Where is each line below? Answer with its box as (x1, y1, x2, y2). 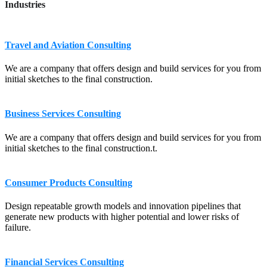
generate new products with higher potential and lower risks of (5, 211, 239, 222)
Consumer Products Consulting (5, 177, 132, 188)
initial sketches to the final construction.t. (5, 142, 157, 153)
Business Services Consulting (5, 108, 121, 119)
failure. (5, 222, 31, 232)
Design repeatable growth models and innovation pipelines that (5, 200, 241, 211)
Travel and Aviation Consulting (5, 40, 131, 50)
